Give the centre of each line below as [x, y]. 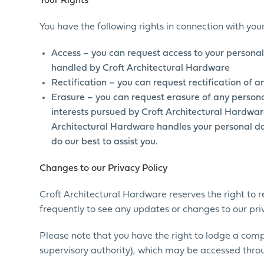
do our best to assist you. [105, 142]
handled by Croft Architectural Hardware [141, 68]
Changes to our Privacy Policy [104, 169]
